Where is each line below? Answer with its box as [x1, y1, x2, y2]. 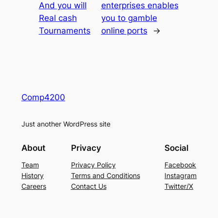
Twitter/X [164, 182, 194, 191]
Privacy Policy [71, 161, 116, 169]
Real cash [38, 13, 77, 23]
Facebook [164, 161, 197, 169]
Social [164, 143, 189, 153]
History [21, 171, 44, 180]
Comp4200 [21, 92, 65, 102]
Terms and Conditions [71, 171, 140, 180]
